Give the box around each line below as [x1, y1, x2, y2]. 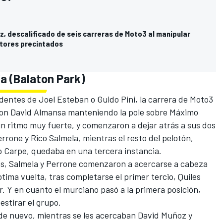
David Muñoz [138, 209, 186, 221]
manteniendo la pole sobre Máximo [66, 106, 198, 117]
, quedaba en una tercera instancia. [27, 145, 162, 156]
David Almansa [10, 106, 66, 117]
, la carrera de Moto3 [135, 93, 213, 105]
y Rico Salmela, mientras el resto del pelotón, [23, 132, 193, 143]
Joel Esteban [39, 93, 89, 105]
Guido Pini [97, 93, 135, 105]
